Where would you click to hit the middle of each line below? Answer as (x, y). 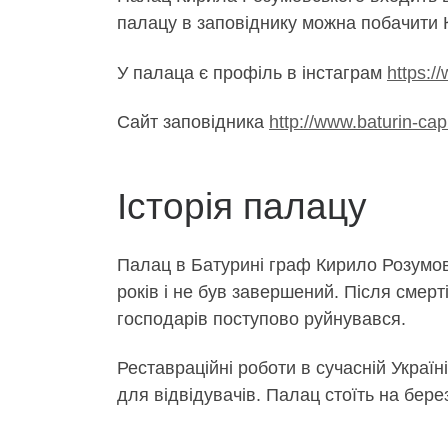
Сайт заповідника (193, 122)
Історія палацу (242, 206)
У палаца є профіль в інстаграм (252, 72)
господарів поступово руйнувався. (261, 318)
